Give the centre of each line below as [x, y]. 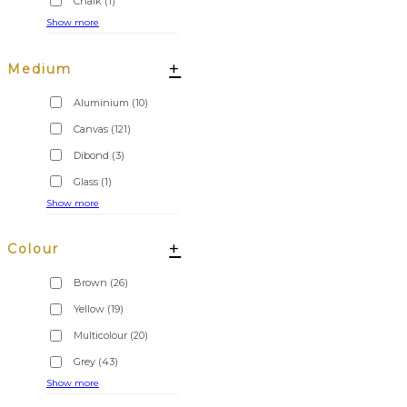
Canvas [91, 129]
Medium [40, 69]
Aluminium [101, 102]
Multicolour [100, 336]
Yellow [89, 309]
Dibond [91, 155]
